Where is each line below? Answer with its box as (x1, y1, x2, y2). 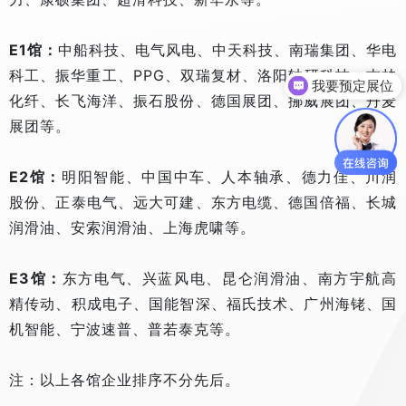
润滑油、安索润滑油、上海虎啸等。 (9, 218, 256, 237)
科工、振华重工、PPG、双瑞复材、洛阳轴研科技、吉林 (9, 66, 397, 85)
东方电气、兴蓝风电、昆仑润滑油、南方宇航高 (62, 269, 398, 288)
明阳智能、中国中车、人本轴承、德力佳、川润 (61, 168, 398, 187)
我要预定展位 (312, 77, 394, 93)
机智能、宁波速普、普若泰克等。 (9, 320, 240, 339)
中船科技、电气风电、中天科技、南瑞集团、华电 (58, 41, 397, 60)
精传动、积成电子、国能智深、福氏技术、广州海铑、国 (9, 295, 397, 314)
